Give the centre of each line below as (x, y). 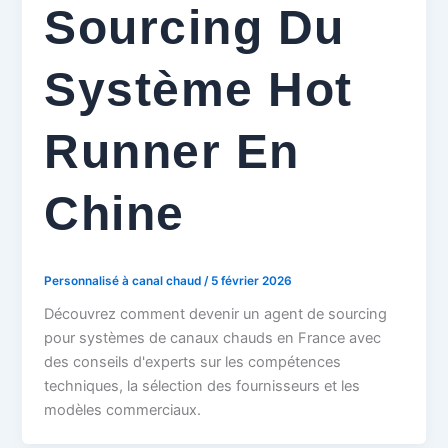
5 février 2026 (252, 281)
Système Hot (198, 89)
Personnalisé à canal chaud (124, 281)
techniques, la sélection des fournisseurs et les (202, 386)
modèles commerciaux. (123, 410)
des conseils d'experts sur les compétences (193, 362)
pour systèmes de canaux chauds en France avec (213, 338)
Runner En (172, 151)
